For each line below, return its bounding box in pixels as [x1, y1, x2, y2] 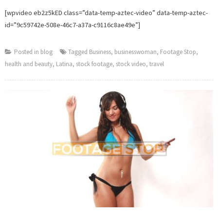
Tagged [68, 47, 89, 56]
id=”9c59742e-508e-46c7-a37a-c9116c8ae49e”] [5, 20, 140, 29]
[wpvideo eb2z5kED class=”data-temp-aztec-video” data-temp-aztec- [5, 8, 208, 17]
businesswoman [114, 47, 157, 56]
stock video [116, 59, 146, 68]
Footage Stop [160, 47, 196, 56]
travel [149, 59, 164, 68]
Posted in [14, 47, 40, 56]
